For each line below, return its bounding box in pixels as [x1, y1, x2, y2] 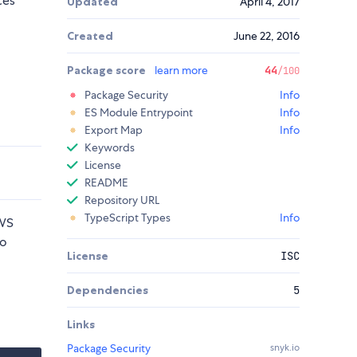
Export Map [84, 123, 143, 138]
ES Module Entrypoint [84, 105, 193, 120]
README [84, 175, 128, 190]
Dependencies [67, 283, 148, 298]
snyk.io [270, 341, 300, 355]
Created [67, 29, 113, 44]
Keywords [84, 140, 135, 155]
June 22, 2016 [233, 29, 300, 44]
